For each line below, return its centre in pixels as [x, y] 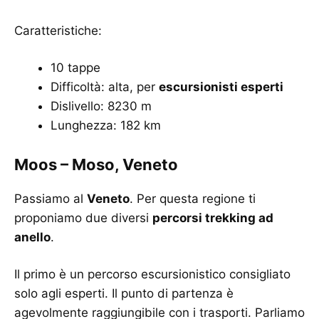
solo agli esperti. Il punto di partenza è [124, 294]
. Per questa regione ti [193, 198]
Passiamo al [51, 198]
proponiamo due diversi [83, 218]
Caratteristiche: [58, 30]
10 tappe [77, 68]
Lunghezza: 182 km [106, 126]
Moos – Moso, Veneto [96, 164]
